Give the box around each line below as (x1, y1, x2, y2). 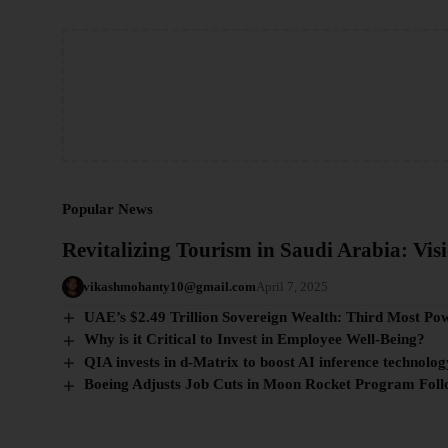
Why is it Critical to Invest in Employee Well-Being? (84, 331, 426, 348)
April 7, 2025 (255, 278, 328, 294)
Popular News (62, 200, 153, 217)
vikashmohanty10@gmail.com (82, 278, 256, 294)
